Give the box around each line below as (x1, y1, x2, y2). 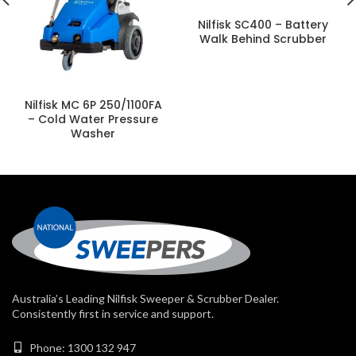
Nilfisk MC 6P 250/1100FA (24, 97, 162, 114)
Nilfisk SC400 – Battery (198, 16, 328, 33)
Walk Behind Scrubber (199, 30, 327, 47)
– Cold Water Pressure (28, 111, 158, 128)
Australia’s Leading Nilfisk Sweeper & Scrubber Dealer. (12, 292, 279, 306)
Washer (71, 126, 115, 142)
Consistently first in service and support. (12, 307, 214, 321)
